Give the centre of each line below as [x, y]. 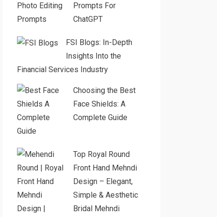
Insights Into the [93, 56]
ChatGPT [88, 19]
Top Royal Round [101, 154]
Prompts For [94, 6]
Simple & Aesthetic [105, 195]
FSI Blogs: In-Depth [99, 42]
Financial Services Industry [62, 70]
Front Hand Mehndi [105, 168]
